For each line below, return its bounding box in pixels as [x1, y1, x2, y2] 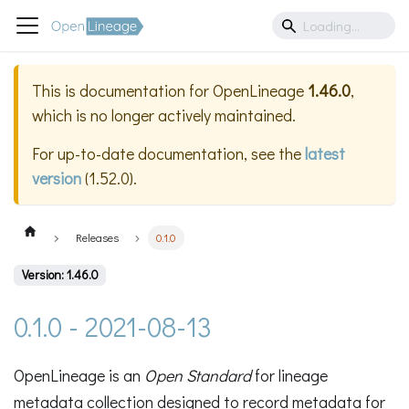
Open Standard [144, 363, 251, 386]
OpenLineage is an [14, 363, 144, 386]
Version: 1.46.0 [21, 267, 99, 284]
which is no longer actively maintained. [32, 104, 296, 127]
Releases [75, 230, 119, 246]
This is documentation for [32, 79, 213, 102]
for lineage [251, 363, 328, 386]
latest [305, 142, 345, 165]
